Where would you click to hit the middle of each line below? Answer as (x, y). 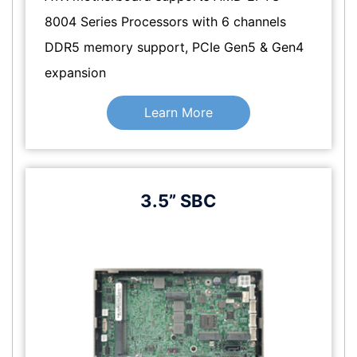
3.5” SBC (178, 201)
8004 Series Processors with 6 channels (165, 22)
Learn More (178, 113)
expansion (75, 73)
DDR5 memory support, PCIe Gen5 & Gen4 (174, 47)
